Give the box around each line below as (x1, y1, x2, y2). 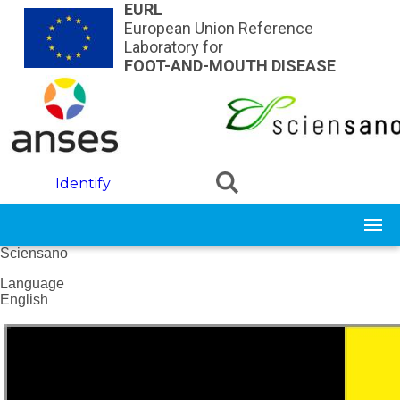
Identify (55, 175, 112, 193)
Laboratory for (123, 37, 223, 56)
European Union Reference (123, 19, 313, 37)
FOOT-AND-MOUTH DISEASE (123, 56, 336, 75)
